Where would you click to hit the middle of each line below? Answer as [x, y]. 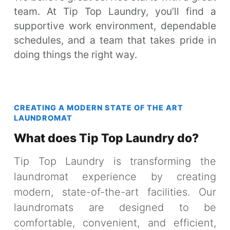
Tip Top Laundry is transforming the [115, 161]
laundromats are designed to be [115, 208]
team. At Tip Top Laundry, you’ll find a [115, 12]
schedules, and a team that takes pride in [115, 40]
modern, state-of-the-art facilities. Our [115, 192]
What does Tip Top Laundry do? [106, 138]
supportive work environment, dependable [115, 26]
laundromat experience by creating [115, 177]
